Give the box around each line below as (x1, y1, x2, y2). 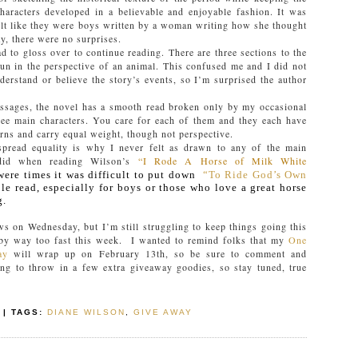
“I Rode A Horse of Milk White (138, 154, 308, 167)
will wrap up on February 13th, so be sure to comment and (8, 247, 308, 260)
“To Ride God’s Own (202, 169, 308, 181)
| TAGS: (3, 308, 43, 316)
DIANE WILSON (47, 308, 125, 316)
